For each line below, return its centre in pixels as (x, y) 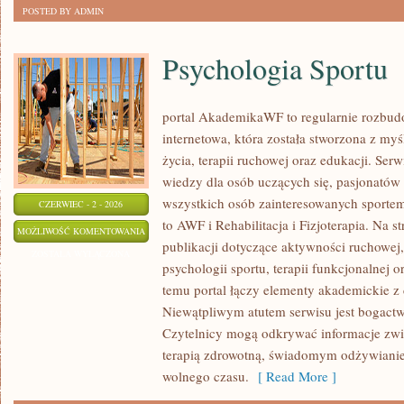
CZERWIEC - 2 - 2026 (81, 204)
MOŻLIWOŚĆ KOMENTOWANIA (81, 231)
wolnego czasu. (206, 376)
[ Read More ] (293, 376)
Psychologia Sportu (275, 68)
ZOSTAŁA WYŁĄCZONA (81, 253)
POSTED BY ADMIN (63, 11)
